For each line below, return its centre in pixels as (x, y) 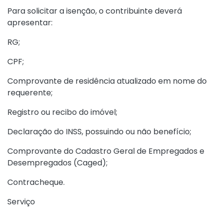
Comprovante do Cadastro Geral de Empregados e (106, 151)
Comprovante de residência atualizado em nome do (107, 81)
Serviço (21, 202)
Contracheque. (36, 182)
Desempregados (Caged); (57, 163)
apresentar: (30, 23)
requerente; (30, 93)
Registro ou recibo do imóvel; (62, 112)
